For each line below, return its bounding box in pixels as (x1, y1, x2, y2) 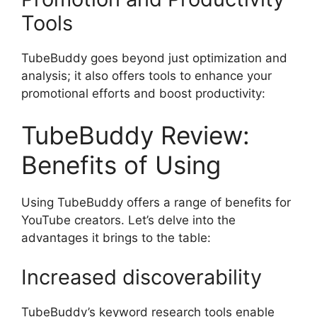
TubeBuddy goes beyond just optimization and (21, 50, 287, 65)
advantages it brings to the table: (21, 231, 211, 245)
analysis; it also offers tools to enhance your (21, 68, 272, 83)
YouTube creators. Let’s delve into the (21, 213, 236, 227)
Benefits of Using (21, 150, 221, 180)
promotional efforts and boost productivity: (21, 86, 265, 100)
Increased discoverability (21, 264, 262, 289)
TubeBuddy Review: (21, 120, 250, 150)
